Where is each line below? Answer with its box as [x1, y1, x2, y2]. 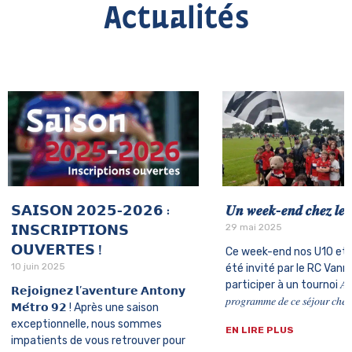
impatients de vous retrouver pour [11, 334, 185, 348]
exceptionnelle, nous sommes [11, 317, 162, 332]
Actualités [103, 2, 249, 36]
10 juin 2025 [11, 261, 65, 273]
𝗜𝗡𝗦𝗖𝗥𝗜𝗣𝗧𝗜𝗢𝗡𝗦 [11, 224, 129, 240]
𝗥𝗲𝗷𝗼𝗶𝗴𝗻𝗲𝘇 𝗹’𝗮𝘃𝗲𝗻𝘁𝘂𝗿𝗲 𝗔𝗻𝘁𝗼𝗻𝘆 [11, 284, 185, 299]
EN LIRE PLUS [225, 324, 294, 336]
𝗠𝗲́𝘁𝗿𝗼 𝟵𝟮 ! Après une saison [11, 301, 159, 315]
